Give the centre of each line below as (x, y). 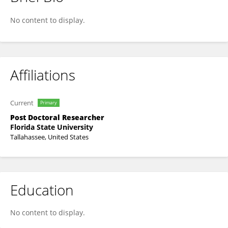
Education (42, 190)
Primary (49, 103)
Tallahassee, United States (49, 137)
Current (22, 103)
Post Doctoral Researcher (57, 117)
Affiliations (43, 75)
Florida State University (52, 127)
